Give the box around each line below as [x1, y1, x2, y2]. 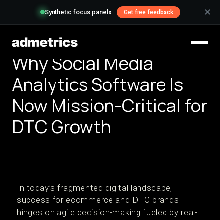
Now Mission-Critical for [12, 93, 207, 117]
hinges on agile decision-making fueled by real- [17, 207, 198, 217]
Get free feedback [123, 9, 173, 16]
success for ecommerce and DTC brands [17, 195, 179, 205]
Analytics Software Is [12, 72, 183, 96]
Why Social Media [12, 51, 153, 75]
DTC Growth [12, 114, 111, 138]
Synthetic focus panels [44, 8, 111, 16]
